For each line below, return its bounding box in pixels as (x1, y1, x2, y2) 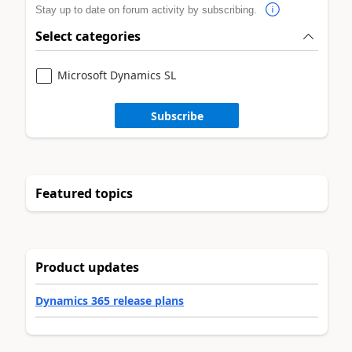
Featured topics (35, 185, 133, 203)
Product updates (35, 258, 139, 277)
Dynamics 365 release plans (35, 293, 184, 309)
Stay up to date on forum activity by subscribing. (35, 3, 260, 16)
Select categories (35, 27, 141, 46)
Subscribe (150, 108, 203, 123)
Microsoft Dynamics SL (57, 68, 176, 83)
